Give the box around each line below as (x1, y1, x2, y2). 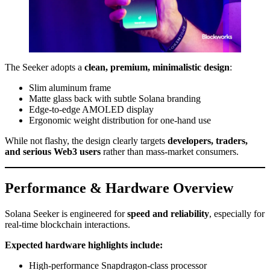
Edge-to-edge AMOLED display (29, 104, 154, 115)
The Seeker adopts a (5, 62, 84, 73)
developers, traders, (168, 136, 248, 146)
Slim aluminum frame (29, 83, 111, 93)
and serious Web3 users (5, 146, 101, 157)
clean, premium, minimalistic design (84, 62, 230, 73)
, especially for (209, 208, 265, 219)
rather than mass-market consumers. (101, 146, 239, 157)
